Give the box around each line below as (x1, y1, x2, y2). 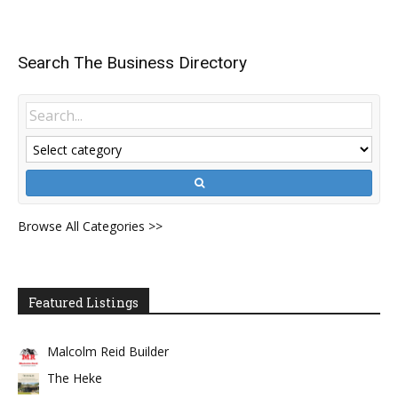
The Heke (47, 370, 102, 386)
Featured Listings (28, 294, 139, 311)
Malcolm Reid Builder (47, 343, 169, 360)
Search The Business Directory (18, 52, 247, 73)
